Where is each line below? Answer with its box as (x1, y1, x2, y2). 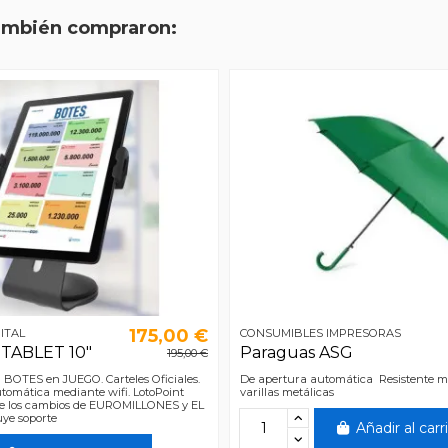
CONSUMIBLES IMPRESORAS (240, 326, 401, 341)
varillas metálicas (240, 385, 334, 400)
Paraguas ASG (240, 343, 353, 363)
